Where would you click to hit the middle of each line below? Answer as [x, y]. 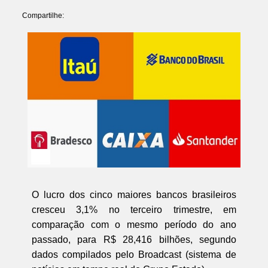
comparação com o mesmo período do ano [134, 224]
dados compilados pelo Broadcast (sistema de [134, 254]
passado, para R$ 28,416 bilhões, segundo [134, 239]
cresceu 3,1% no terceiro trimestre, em [134, 209]
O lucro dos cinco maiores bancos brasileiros [134, 194]
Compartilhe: [43, 16]
